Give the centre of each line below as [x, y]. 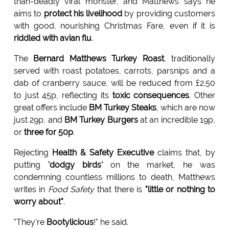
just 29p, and [39, 120]
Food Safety [71, 190]
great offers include [51, 108]
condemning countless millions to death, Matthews [114, 177]
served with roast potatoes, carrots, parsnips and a [114, 71]
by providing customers [169, 14]
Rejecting [33, 153]
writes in [31, 190]
